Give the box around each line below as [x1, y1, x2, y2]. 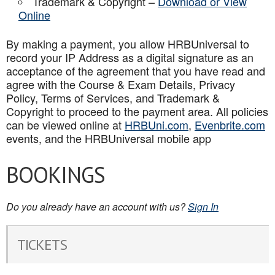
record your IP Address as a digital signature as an [6, 49, 254, 65]
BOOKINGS [6, 160, 105, 189]
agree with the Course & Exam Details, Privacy [6, 76, 235, 92]
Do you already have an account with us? [6, 199, 188, 214]
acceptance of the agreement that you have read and [6, 63, 265, 79]
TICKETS [17, 235, 67, 254]
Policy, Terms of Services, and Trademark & [6, 90, 220, 106]
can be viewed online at [6, 117, 125, 133]
